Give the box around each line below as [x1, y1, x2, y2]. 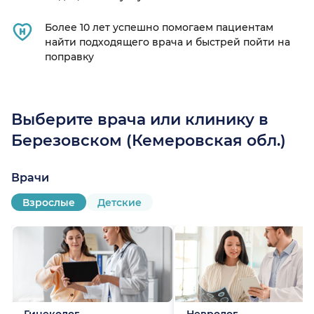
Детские [97, 196, 142, 209]
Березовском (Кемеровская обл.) [11, 131, 286, 151]
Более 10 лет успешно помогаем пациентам [45, 21, 273, 34]
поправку [45, 50, 94, 64]
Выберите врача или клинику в [11, 110, 268, 130]
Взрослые [22, 196, 75, 209]
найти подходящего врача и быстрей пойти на [45, 36, 290, 49]
